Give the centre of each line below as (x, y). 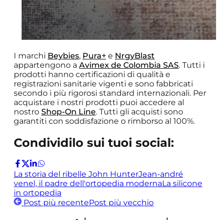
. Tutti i (192, 65)
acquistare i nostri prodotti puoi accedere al (99, 103)
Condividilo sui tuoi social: (94, 142)
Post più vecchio (121, 202)
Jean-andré (161, 174)
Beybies (63, 56)
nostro (27, 112)
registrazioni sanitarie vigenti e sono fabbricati (103, 84)
